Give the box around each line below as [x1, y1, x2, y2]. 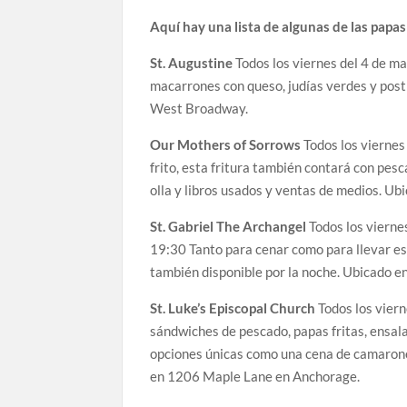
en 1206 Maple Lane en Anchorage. [150, 367, 361, 384]
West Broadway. [150, 99, 249, 116]
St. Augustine [150, 54, 233, 71]
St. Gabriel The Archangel [150, 217, 307, 234]
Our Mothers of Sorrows [150, 135, 302, 153]
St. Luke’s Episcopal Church [150, 299, 316, 316]
